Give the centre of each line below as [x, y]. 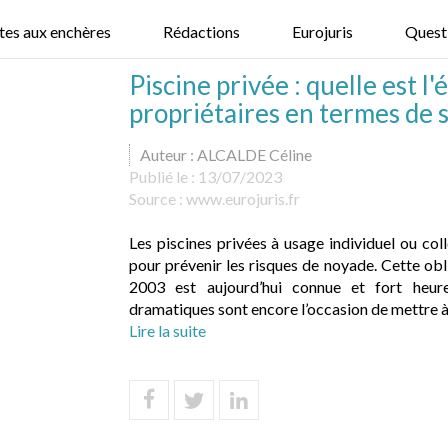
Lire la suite [167, 330]
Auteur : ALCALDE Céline [226, 154]
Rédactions [201, 31]
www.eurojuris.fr [243, 198]
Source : [157, 198]
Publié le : [163, 176]
